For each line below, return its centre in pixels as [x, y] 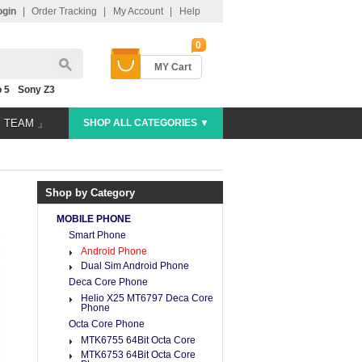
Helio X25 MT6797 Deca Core [147, 298]
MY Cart [173, 67]
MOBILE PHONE [94, 219]
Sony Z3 [36, 90]
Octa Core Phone [107, 324]
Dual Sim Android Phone [135, 266]
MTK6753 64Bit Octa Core [138, 355]
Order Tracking [64, 11]
